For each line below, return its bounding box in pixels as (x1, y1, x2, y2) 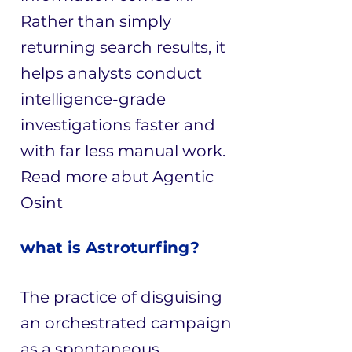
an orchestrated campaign (20, 313, 232, 332)
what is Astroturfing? (20, 238, 200, 257)
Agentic (152, 167, 214, 186)
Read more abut (20, 167, 152, 186)
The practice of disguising (20, 288, 222, 306)
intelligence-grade (20, 90, 166, 108)
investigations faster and (20, 115, 215, 134)
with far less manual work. (20, 141, 225, 160)
